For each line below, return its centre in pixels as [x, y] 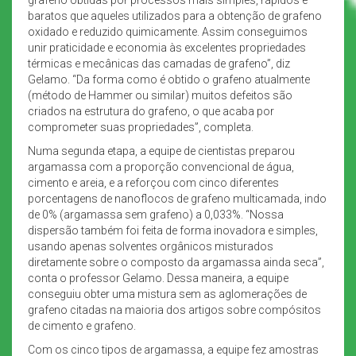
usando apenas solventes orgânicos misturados [151, 246]
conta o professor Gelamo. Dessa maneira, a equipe [158, 278]
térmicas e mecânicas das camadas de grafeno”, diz [159, 63]
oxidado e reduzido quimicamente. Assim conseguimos [168, 31]
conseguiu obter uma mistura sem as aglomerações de [167, 294]
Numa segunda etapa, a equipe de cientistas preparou [161, 151]
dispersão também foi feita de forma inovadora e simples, [173, 230]
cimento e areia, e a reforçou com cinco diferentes [153, 182]
